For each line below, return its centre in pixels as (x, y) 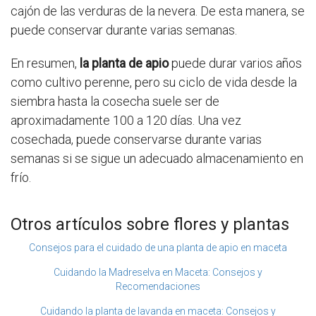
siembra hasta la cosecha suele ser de (115, 102)
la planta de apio (124, 63)
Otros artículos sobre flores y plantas (150, 225)
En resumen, (45, 63)
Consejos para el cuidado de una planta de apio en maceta (158, 248)
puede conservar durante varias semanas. (124, 30)
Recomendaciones (158, 287)
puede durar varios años (235, 63)
